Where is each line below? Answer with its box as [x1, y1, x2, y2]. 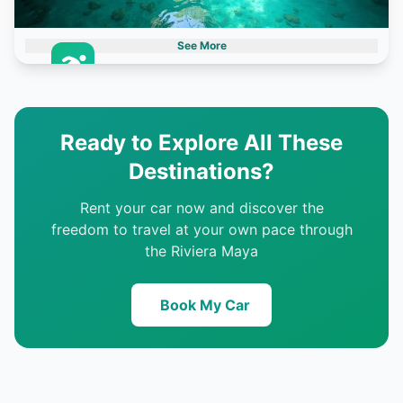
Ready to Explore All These [60, 129, 343, 156]
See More [176, 38, 227, 52]
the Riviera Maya [145, 241, 258, 260]
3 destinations [37, 113, 109, 128]
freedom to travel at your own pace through [50, 219, 353, 238]
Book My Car [160, 295, 250, 314]
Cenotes [36, 86, 110, 109]
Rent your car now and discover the [79, 198, 324, 217]
